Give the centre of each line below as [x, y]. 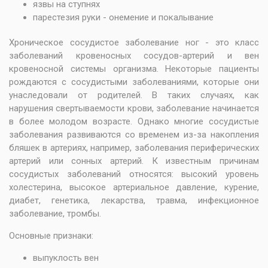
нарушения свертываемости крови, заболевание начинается [134, 108]
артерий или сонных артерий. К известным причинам [134, 161]
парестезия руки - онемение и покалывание [123, 17]
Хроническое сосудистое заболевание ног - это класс [134, 42]
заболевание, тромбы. [55, 214]
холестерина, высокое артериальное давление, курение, [134, 187]
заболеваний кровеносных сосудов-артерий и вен [134, 56]
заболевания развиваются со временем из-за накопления [134, 135]
